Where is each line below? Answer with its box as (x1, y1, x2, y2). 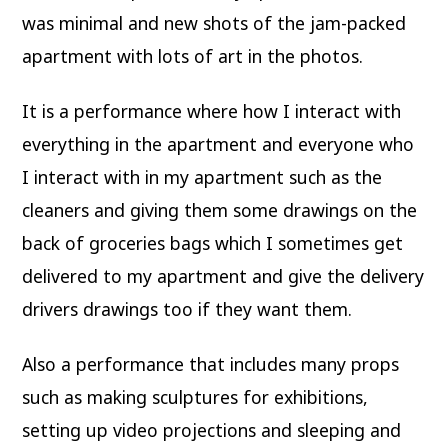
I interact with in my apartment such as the (22, 165, 383, 189)
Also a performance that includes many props (22, 351, 400, 376)
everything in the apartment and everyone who (22, 132, 415, 156)
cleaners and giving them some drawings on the (22, 198, 418, 222)
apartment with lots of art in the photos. (22, 44, 364, 69)
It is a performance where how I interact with (22, 99, 402, 123)
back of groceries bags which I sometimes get (22, 231, 404, 255)
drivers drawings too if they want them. (22, 297, 353, 321)
